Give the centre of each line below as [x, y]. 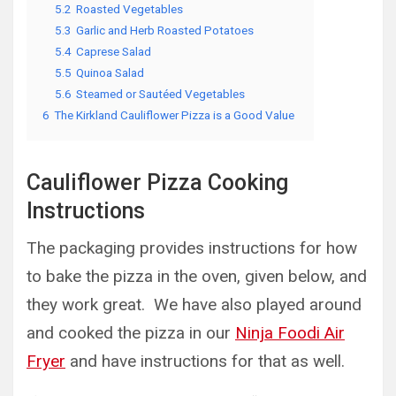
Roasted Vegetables [129, 9]
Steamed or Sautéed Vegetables [160, 94]
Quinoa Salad [110, 72]
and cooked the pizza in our [131, 333]
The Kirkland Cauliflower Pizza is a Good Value [174, 115]
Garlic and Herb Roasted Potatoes [165, 30]
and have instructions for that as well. [205, 361]
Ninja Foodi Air [290, 333]
